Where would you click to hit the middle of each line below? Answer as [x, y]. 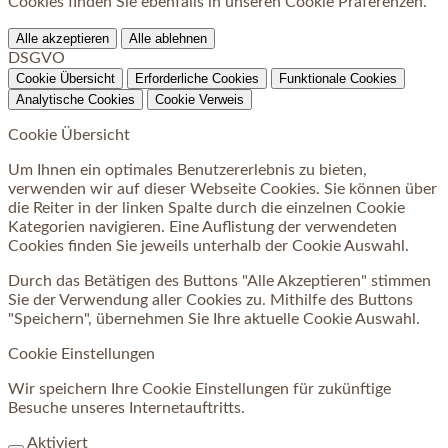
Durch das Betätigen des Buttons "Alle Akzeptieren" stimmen [219, 281]
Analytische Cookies [75, 100]
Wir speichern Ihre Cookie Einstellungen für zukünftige [199, 389]
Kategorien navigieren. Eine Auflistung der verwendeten [202, 227]
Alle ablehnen [168, 39]
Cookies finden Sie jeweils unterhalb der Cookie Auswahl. [208, 246]
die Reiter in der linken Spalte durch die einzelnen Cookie [206, 208]
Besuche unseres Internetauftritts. [126, 408]
